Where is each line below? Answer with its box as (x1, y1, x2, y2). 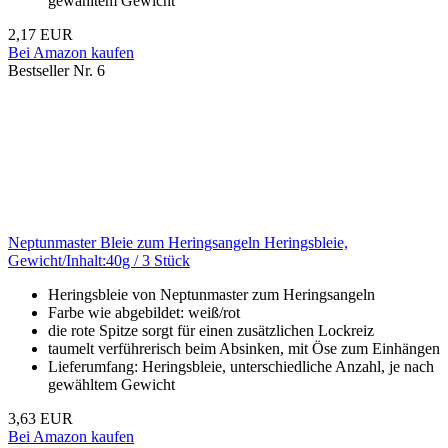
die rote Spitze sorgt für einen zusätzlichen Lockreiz (48, 322, 374, 340)
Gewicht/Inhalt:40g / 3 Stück (8, 252, 190, 270)
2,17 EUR (8, 26, 73, 44)
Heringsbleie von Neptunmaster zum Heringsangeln (48, 286, 375, 304)
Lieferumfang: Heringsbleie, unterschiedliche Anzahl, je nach (48, 358, 434, 376)
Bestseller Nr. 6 (8, 62, 105, 80)
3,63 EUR (8, 410, 73, 428)
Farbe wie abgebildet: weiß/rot (48, 304, 240, 322)
